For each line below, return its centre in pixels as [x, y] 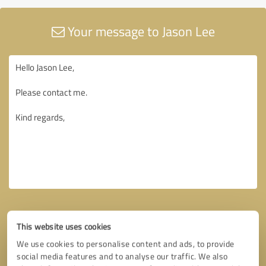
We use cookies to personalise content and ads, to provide [126, 244]
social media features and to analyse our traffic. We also [122, 256]
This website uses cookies [64, 227]
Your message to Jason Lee [140, 31]
